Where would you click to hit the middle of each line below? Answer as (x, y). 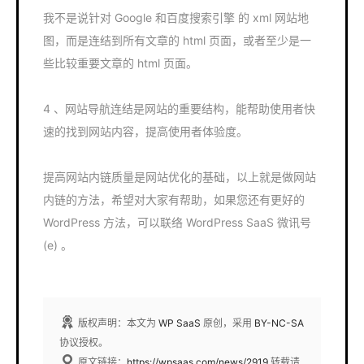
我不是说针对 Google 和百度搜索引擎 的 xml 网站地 (176, 17)
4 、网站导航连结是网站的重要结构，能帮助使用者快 (179, 108)
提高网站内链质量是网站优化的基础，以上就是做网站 (180, 177)
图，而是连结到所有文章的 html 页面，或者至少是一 (177, 40)
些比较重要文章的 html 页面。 (120, 63)
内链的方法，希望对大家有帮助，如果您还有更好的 (174, 199)
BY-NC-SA (279, 323)
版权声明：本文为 (117, 323)
